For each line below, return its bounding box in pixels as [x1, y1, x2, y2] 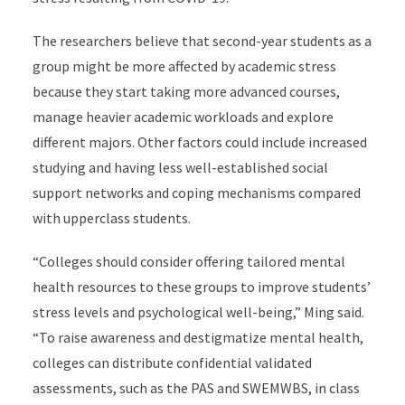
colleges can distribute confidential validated [32, 353, 312, 372]
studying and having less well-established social [32, 158, 328, 176]
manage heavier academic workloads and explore [32, 108, 334, 126]
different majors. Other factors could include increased [32, 133, 367, 151]
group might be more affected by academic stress [32, 57, 336, 75]
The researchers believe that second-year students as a [32, 32, 372, 50]
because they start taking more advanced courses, [32, 82, 340, 100]
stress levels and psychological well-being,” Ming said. [32, 303, 364, 321]
